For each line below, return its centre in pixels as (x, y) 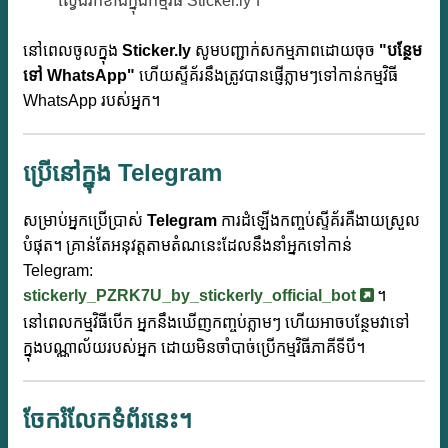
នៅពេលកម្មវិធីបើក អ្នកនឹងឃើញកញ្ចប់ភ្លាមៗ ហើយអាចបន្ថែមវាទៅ (216, 323)
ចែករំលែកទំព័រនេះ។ (107, 420)
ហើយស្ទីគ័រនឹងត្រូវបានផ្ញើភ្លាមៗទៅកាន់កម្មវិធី (266, 76)
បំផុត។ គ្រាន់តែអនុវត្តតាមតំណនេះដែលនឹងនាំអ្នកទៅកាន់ (187, 246)
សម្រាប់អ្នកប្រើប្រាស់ (85, 221)
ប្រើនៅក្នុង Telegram (122, 173)
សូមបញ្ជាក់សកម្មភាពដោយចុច (285, 51)
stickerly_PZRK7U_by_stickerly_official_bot (191, 296)
